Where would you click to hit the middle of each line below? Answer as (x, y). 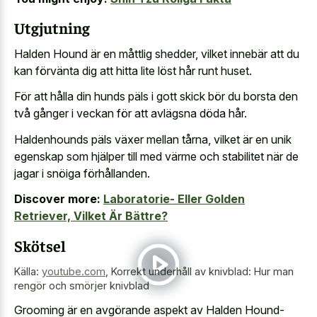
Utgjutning (52, 28)
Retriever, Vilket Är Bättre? (91, 216)
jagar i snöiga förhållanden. (82, 173)
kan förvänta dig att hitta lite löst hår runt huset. (133, 70)
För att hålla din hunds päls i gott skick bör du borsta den (156, 97)
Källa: (28, 271)
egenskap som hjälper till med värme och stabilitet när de (156, 156)
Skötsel (40, 245)
